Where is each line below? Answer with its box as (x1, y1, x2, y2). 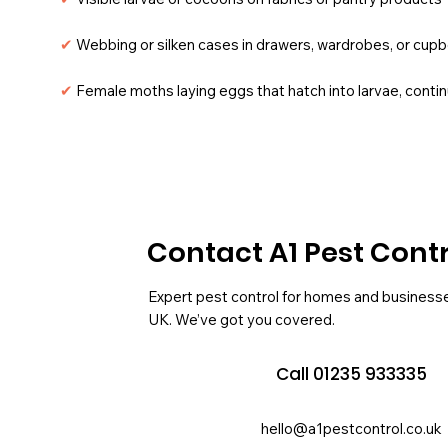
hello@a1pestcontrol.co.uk (261, 419, 443, 439)
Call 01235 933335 (276, 361, 428, 386)
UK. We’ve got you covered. (147, 310, 335, 330)
